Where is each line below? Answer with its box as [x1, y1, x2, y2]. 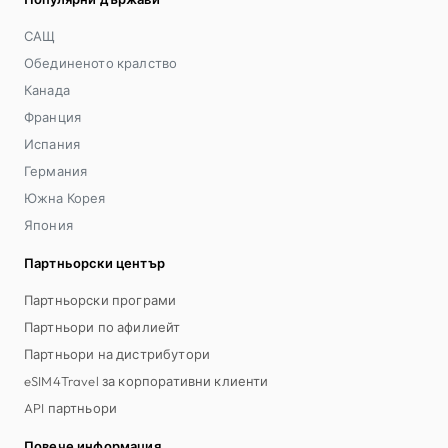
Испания [24, 135, 81, 152]
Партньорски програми [24, 291, 177, 308]
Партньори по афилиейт [24, 318, 181, 335]
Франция [24, 108, 82, 125]
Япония [24, 216, 73, 233]
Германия [24, 162, 88, 179]
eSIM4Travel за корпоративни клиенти [24, 372, 269, 389]
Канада [24, 81, 70, 98]
